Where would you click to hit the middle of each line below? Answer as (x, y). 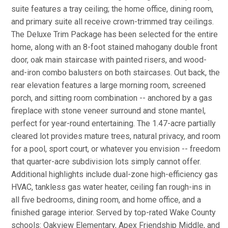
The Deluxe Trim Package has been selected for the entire (115, 34)
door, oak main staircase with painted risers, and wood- (109, 60)
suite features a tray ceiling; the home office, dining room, (112, 9)
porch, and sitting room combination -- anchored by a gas (112, 98)
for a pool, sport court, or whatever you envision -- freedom (116, 149)
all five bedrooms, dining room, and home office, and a (106, 200)
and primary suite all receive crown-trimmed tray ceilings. (112, 22)
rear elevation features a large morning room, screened (108, 85)
